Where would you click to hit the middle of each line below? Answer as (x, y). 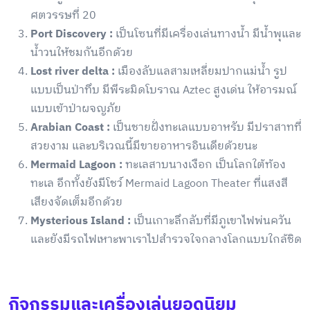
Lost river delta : (73, 72)
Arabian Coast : (70, 128)
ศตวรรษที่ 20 (63, 16)
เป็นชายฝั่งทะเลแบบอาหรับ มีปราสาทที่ (206, 128)
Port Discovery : (73, 35)
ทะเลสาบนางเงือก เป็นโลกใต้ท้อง (204, 165)
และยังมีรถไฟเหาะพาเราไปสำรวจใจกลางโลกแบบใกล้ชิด (166, 240)
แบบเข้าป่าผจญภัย (76, 109)
